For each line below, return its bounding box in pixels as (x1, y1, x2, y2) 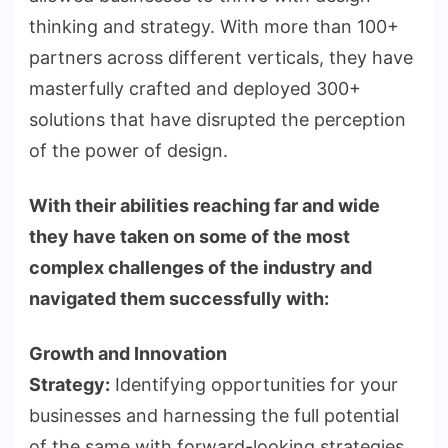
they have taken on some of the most (29, 226, 350, 248)
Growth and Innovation (29, 343, 227, 365)
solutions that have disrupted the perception (29, 109, 406, 131)
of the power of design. (29, 140, 238, 162)
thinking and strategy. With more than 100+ (29, 16, 399, 38)
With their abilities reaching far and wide (29, 195, 380, 217)
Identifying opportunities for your (110, 374, 398, 396)
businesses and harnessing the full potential (29, 405, 399, 427)
